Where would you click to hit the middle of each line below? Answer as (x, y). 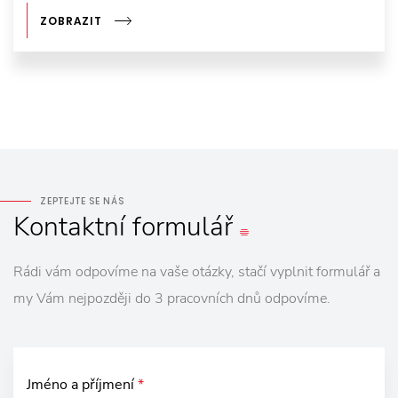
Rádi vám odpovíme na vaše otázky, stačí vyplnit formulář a (197, 272)
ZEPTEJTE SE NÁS (82, 202)
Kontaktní (69, 227)
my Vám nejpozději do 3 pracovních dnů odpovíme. (172, 299)
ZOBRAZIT (71, 21)
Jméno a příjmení (82, 385)
